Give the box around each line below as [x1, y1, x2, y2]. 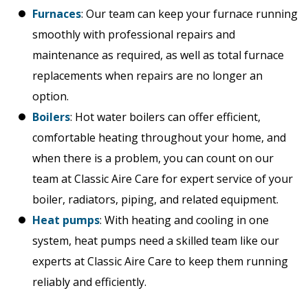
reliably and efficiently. [32, 274, 146, 289]
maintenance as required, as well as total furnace [32, 47, 284, 63]
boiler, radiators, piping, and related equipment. [32, 192, 278, 207]
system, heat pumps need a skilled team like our [32, 233, 279, 248]
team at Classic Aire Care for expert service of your [32, 171, 293, 186]
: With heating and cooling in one [100, 212, 269, 228]
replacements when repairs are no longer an [32, 68, 263, 83]
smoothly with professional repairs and [32, 27, 235, 42]
